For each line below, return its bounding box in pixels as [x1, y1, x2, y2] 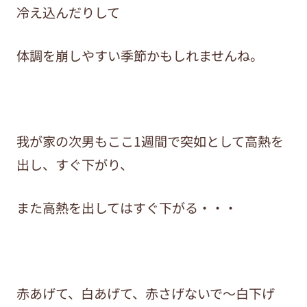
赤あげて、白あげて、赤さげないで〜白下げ [16, 284, 275, 303]
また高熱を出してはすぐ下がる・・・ [16, 197, 237, 217]
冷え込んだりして [16, 2, 120, 22]
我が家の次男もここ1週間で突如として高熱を [16, 131, 284, 151]
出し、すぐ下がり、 [16, 154, 133, 174]
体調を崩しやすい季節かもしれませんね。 [16, 45, 263, 65]
